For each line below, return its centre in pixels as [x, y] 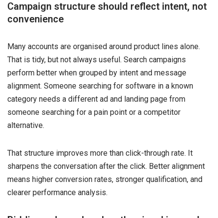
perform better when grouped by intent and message [97, 73]
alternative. [26, 125]
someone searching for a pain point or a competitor [94, 112]
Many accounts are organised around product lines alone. [104, 46]
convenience [36, 19]
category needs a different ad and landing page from [96, 99]
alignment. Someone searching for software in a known [100, 86]
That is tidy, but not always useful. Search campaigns [97, 59]
